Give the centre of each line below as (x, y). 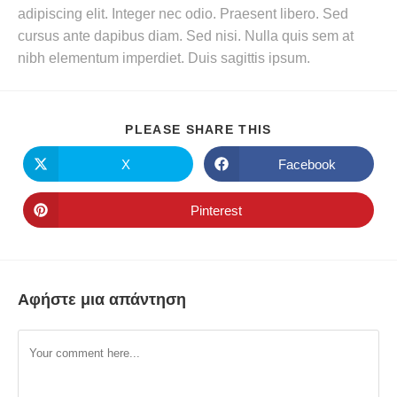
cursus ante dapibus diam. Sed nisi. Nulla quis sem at (186, 36)
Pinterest (216, 210)
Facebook (307, 164)
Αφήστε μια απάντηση (102, 300)
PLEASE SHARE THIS (198, 129)
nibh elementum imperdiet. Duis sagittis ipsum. (164, 58)
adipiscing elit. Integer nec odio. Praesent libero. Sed (183, 14)
